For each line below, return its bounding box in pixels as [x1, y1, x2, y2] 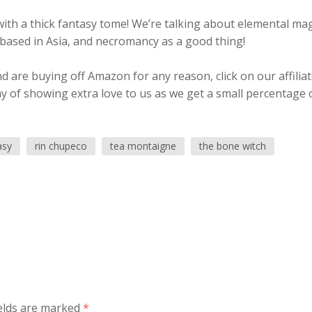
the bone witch [198, 139, 266, 153]
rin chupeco [34, 139, 87, 153]
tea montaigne [109, 139, 176, 153]
